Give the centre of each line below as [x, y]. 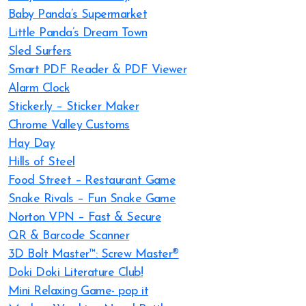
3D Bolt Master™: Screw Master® [94, 254]
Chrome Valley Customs [69, 125]
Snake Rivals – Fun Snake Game [92, 199]
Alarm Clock [39, 88]
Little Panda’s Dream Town [78, 33]
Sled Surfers [40, 52]
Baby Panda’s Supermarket [78, 15]
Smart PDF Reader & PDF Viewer [98, 70]
